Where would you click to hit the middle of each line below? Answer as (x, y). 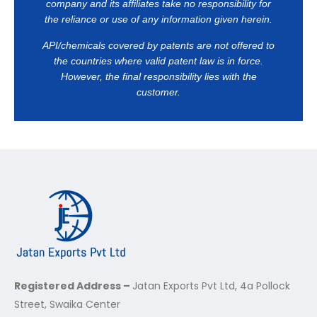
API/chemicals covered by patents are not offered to (158, 46)
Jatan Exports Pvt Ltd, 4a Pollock (211, 286)
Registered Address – (73, 286)
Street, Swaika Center (67, 304)
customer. (158, 92)
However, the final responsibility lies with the (158, 77)
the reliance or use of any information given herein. (158, 19)
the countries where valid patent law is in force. (158, 61)
